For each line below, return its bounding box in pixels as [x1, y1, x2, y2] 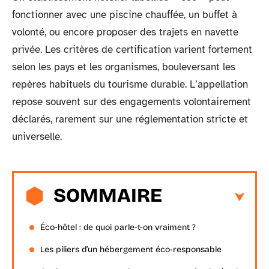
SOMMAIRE [53, 183, 162, 207]
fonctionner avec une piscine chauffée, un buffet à [12, 8, 237, 21]
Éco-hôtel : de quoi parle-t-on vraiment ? [40, 222, 196, 232]
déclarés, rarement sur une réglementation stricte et [12, 113, 248, 125]
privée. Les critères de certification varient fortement [12, 43, 252, 56]
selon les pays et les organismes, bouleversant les [12, 61, 235, 73]
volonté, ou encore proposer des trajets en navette [12, 26, 238, 38]
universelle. [12, 130, 62, 143]
